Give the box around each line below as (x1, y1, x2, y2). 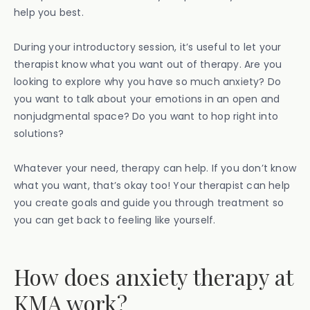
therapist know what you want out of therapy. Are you (14, 57, 282, 71)
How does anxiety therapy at (14, 262, 293, 291)
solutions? (14, 127, 67, 140)
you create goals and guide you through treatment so (14, 196, 284, 210)
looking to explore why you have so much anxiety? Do (14, 75, 282, 89)
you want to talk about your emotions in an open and (14, 92, 280, 106)
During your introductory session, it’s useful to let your (14, 40, 282, 54)
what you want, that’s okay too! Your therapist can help (14, 179, 291, 192)
